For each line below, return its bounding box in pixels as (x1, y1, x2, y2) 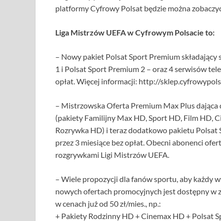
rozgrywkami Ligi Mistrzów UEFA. (55, 149, 169, 159)
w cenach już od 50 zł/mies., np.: (55, 198, 161, 208)
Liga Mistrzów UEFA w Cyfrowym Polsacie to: (55, 27, 215, 37)
